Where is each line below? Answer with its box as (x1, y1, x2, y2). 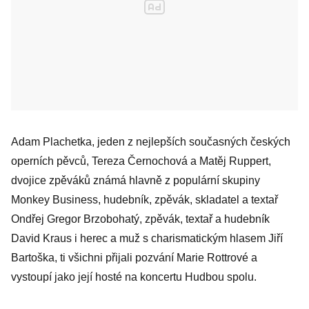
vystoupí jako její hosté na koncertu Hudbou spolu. (11, 271, 257, 283)
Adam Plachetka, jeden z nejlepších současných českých (11, 136, 290, 148)
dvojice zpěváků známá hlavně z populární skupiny (11, 175, 260, 186)
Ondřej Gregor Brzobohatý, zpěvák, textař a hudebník (11, 213, 270, 225)
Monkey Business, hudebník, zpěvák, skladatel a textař (11, 194, 278, 206)
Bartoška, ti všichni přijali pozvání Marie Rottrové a (11, 252, 257, 263)
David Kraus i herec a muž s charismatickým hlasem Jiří (11, 232, 283, 244)
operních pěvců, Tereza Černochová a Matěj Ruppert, (11, 155, 271, 167)
